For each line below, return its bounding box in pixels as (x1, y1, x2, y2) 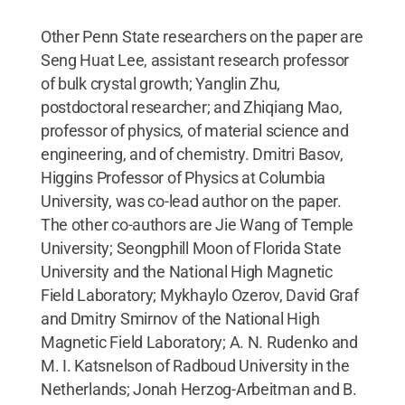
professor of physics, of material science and (40, 120, 349, 140)
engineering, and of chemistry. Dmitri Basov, (40, 144, 344, 164)
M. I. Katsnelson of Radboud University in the (40, 355, 350, 375)
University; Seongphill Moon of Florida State (40, 238, 342, 258)
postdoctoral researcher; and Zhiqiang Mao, (40, 97, 343, 117)
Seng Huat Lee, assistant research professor (40, 50, 350, 70)
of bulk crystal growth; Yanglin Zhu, (40, 73, 281, 93)
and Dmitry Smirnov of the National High (40, 308, 320, 328)
